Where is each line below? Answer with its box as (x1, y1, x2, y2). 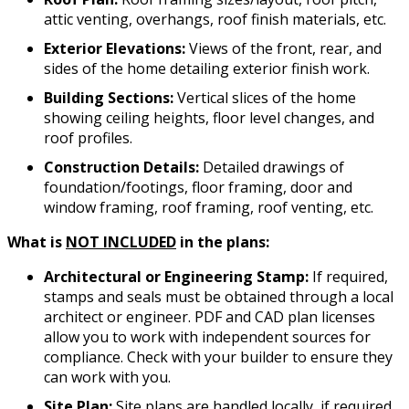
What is (7, 232, 66, 253)
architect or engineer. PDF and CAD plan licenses (44, 307, 375, 328)
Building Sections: (44, 88, 173, 109)
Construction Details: (44, 157, 199, 178)
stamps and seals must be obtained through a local (44, 287, 393, 308)
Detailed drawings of (199, 157, 344, 178)
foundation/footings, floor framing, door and (44, 177, 352, 198)
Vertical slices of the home (173, 88, 356, 109)
